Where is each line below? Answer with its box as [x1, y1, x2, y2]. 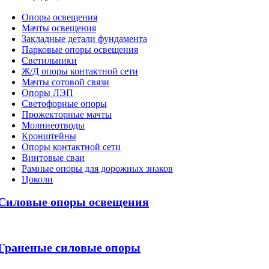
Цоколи [22, 174, 53, 185]
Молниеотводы [22, 120, 85, 131]
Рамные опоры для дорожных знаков [22, 163, 173, 174]
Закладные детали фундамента [22, 34, 147, 44]
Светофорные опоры [22, 98, 107, 109]
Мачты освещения [22, 23, 96, 34]
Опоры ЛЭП [22, 88, 73, 98]
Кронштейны [22, 131, 76, 142]
